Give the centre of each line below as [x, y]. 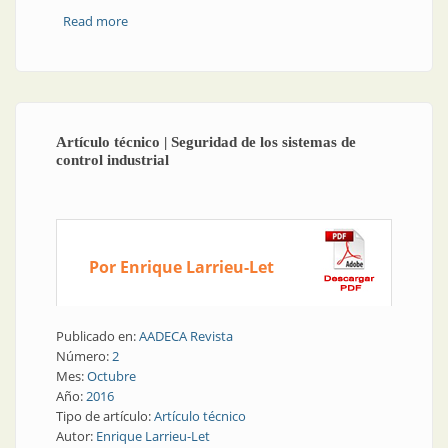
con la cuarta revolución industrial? [231, 41]
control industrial [112, 160]
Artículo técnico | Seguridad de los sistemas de [206, 142]
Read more [95, 21]
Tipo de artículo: [105, 416]
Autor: [76, 436]
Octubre [111, 376]
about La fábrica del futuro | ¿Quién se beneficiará [276, 21]
